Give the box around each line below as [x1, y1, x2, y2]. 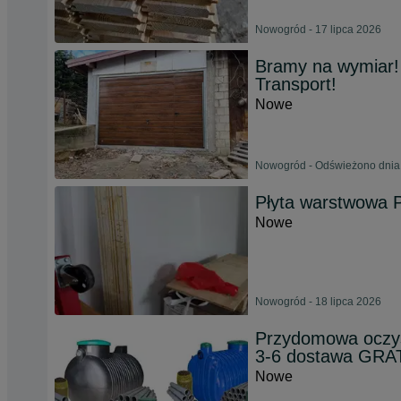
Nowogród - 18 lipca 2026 [255, 295, 381, 308]
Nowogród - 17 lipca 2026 [255, 23, 381, 36]
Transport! [255, 74, 337, 94]
